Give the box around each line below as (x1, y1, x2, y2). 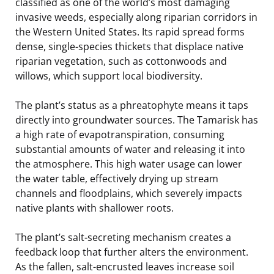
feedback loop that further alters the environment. (15, 245, 248, 259)
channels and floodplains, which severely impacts (15, 186, 242, 200)
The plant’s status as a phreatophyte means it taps (15, 98, 248, 112)
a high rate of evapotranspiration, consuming (15, 127, 224, 141)
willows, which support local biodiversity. (15, 68, 202, 83)
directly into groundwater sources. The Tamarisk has (15, 113, 258, 127)
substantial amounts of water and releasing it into (15, 142, 245, 156)
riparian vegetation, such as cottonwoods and (15, 54, 227, 68)
